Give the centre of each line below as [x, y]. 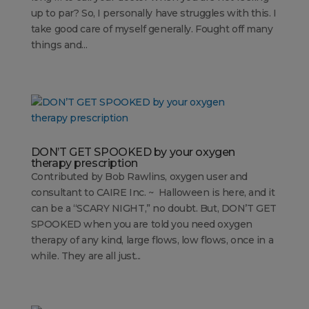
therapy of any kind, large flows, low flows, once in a [152, 240]
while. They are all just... [86, 256]
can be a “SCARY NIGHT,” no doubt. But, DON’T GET [153, 209]
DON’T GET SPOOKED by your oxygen [133, 152]
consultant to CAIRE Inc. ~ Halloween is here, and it [153, 193]
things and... [59, 45]
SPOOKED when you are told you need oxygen [141, 225]
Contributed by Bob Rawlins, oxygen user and [139, 177]
